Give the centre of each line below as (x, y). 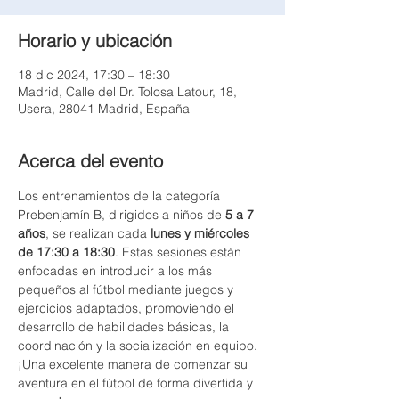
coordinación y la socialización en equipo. (139, 346)
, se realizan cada (98, 233)
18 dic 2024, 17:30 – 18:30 (94, 75)
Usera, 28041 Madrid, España (104, 109)
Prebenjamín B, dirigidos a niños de (122, 215)
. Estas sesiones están (180, 252)
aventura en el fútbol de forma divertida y (137, 383)
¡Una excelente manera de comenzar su (134, 364)
